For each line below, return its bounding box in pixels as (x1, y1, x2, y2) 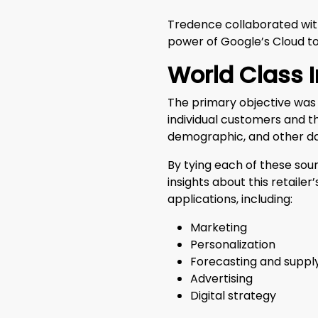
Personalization (190, 236, 275, 253)
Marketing (190, 219, 247, 236)
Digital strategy (190, 287, 276, 305)
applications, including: (168, 191, 292, 208)
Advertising (190, 270, 253, 287)
